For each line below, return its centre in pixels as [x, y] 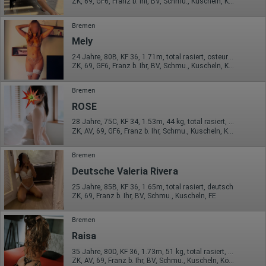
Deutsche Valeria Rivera [125, 171]
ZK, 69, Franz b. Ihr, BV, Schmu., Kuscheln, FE [144, 196]
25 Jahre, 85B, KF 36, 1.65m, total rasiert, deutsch [153, 187]
